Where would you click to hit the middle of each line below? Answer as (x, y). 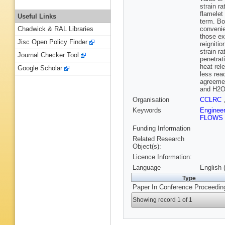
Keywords (147, 110)
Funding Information (161, 129)
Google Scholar (40, 68)
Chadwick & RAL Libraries (55, 29)
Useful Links (37, 16)
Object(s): (147, 147)
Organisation (151, 100)
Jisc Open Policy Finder (52, 42)
